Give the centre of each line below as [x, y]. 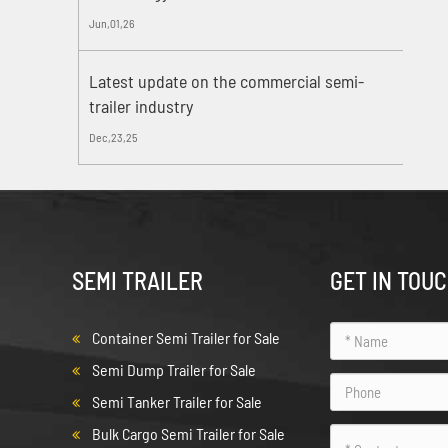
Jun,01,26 [112, 22]
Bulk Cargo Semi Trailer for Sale [188, 433]
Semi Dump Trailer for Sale [174, 369]
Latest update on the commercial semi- [227, 80]
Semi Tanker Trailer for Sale [177, 401]
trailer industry [141, 105]
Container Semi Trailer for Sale [186, 337]
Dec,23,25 [114, 136]
